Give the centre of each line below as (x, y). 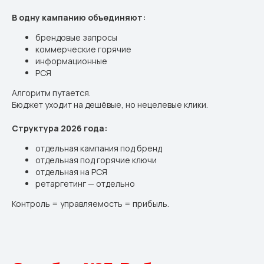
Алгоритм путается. (51, 93)
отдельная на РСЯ (71, 172)
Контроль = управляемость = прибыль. (90, 204)
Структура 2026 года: (60, 128)
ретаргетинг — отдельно (85, 184)
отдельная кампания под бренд (99, 148)
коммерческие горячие (83, 49)
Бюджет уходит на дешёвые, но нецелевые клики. (110, 105)
